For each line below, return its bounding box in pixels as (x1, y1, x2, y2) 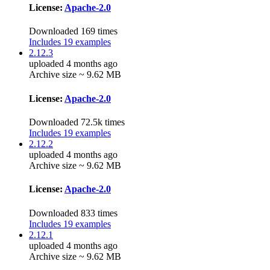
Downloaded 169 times (29, 26, 118, 37)
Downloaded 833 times (29, 207, 118, 218)
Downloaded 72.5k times (29, 116, 125, 127)
